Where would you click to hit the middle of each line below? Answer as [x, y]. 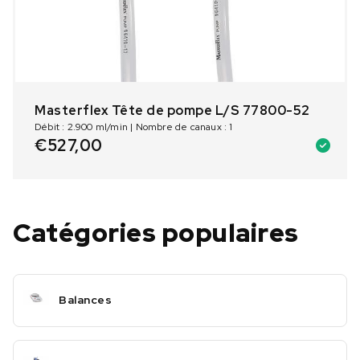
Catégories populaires [156, 232]
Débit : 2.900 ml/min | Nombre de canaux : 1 [134, 127]
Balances [85, 300]
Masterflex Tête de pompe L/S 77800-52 [172, 110]
